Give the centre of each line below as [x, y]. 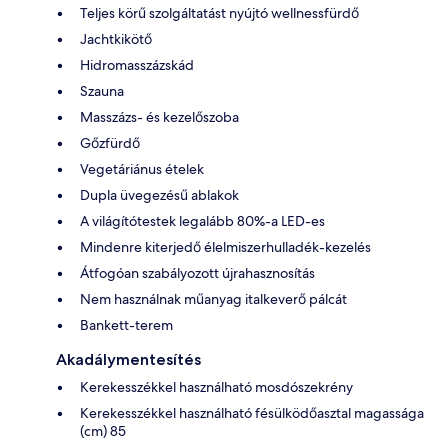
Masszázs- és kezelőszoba [159, 116]
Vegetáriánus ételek [142, 168]
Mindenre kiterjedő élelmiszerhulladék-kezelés [225, 246]
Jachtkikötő [116, 38]
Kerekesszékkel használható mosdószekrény [216, 386]
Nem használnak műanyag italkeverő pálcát [213, 298]
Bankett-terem [126, 324]
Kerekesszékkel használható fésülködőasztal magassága [252, 412]
